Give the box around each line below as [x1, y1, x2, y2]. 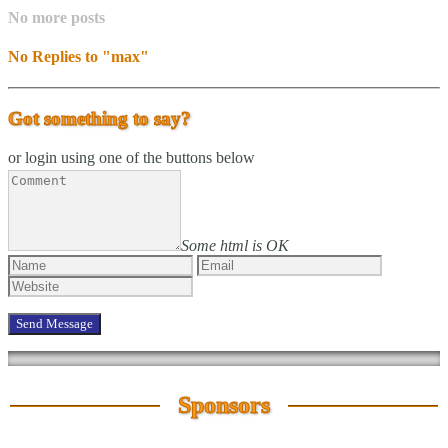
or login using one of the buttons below [8, 148, 255, 166]
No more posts [8, 8, 105, 26]
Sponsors [178, 392, 270, 418]
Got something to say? [8, 108, 191, 130]
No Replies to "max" [8, 48, 149, 66]
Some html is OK [181, 236, 289, 254]
